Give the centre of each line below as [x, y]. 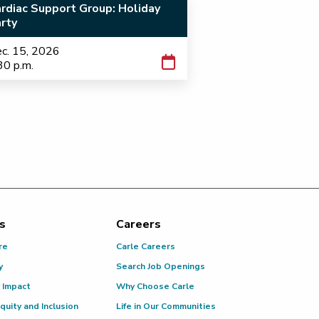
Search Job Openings [160, 266]
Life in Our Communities [166, 306]
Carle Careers [145, 246]
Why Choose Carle [155, 286]
